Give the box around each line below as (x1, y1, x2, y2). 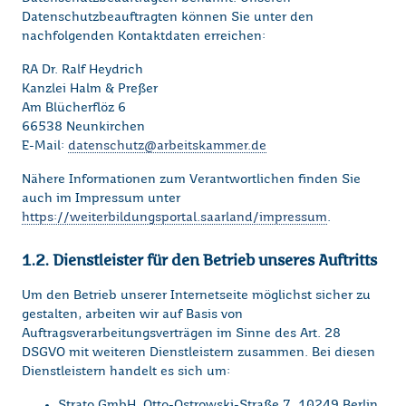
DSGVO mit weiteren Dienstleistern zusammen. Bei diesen (22, 346, 375, 360)
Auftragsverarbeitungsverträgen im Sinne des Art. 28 (22, 327, 341, 341)
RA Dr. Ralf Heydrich (22, 63, 143, 77)
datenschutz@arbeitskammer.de (68, 140, 266, 153)
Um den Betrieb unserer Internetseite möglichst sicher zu (22, 289, 371, 303)
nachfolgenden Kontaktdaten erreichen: (22, 30, 266, 43)
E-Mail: (22, 140, 68, 153)
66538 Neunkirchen (22, 121, 145, 134)
